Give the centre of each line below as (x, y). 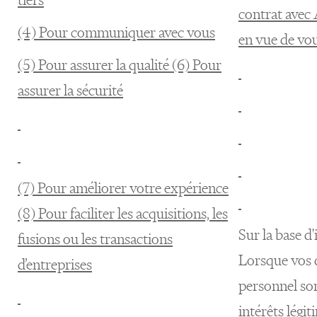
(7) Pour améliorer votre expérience (123, 188)
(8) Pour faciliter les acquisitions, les (123, 213)
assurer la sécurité (70, 90)
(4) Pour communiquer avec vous (116, 32)
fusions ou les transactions (95, 239)
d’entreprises (55, 264)
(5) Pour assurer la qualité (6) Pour (120, 65)
